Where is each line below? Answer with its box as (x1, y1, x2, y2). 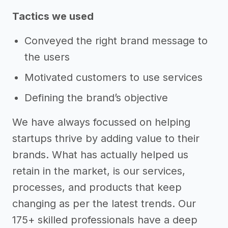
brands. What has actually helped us (12, 148, 188, 161)
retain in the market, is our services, (12, 164, 185, 177)
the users (24, 50, 70, 63)
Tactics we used (12, 10, 94, 22)
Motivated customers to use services (24, 71, 203, 83)
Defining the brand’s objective (24, 91, 168, 104)
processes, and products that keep (12, 181, 182, 193)
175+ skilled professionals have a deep (12, 213, 197, 226)
